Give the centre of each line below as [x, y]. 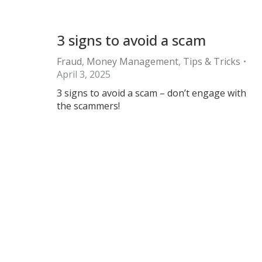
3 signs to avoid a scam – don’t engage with [151, 93]
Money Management [132, 61]
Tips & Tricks [212, 61]
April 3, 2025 [84, 74]
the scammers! [88, 106]
